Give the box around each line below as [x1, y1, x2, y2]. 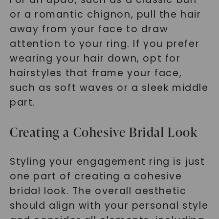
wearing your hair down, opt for [9, 52, 181, 65]
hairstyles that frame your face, [9, 66, 182, 80]
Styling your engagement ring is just [9, 155, 205, 168]
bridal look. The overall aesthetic [9, 184, 187, 197]
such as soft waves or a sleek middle [9, 81, 209, 94]
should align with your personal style [9, 199, 209, 212]
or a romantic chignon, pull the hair [9, 8, 201, 21]
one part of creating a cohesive [9, 170, 182, 183]
